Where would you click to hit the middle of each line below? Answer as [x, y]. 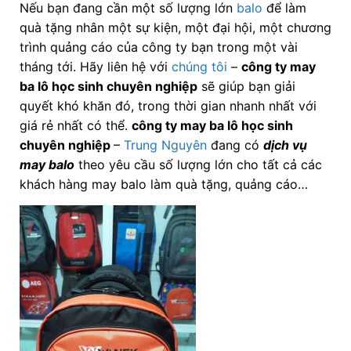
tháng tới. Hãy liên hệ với [95, 66]
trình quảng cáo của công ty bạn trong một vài [158, 47]
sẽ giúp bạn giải [246, 86]
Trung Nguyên [165, 145]
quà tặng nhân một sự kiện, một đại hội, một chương [175, 27]
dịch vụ [285, 145]
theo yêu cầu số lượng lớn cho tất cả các [198, 164]
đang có [235, 145]
